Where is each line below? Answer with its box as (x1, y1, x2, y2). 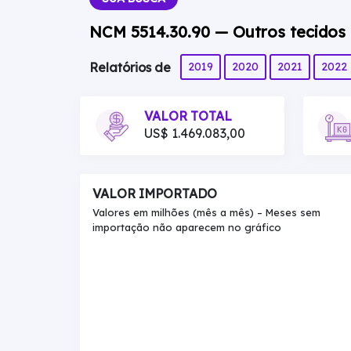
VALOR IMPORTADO (92, 186, 217, 201)
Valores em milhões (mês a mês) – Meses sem (92, 206, 320, 219)
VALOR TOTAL (144, 108, 232, 124)
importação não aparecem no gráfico (92, 221, 281, 233)
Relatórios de (89, 60, 174, 76)
